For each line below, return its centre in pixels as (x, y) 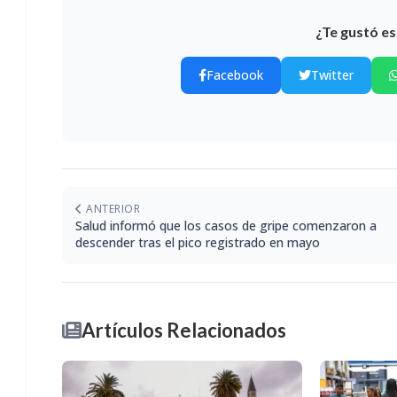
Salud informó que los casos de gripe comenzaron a (226, 225)
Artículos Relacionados (184, 330)
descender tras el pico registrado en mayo (198, 242)
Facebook (235, 74)
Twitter (332, 74)
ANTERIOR (111, 208)
